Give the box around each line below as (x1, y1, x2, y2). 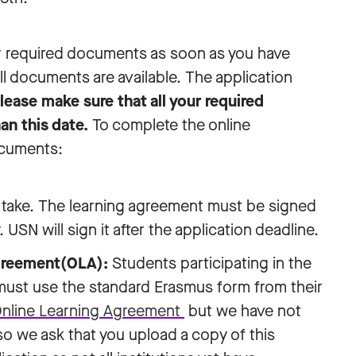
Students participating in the (112, 253, 311, 274)
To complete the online (92, 114, 250, 136)
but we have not (184, 300, 301, 322)
